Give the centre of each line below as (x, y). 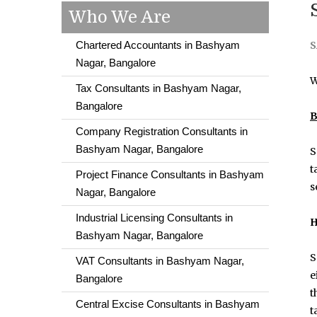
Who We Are (120, 17)
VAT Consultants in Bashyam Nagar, (160, 261)
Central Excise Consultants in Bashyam (168, 304)
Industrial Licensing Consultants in (154, 218)
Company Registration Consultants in (162, 131)
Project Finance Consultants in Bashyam (170, 174)
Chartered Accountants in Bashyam (158, 45)
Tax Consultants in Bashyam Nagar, (158, 88)
